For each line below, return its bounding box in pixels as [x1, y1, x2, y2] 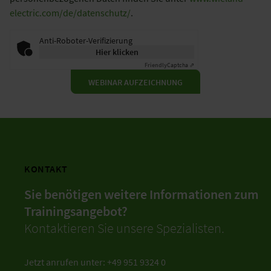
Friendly [145, 60, 167, 69]
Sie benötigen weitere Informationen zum [24, 185, 259, 203]
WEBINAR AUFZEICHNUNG [88, 76, 183, 88]
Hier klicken [95, 46, 139, 57]
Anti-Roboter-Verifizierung [39, 34, 132, 46]
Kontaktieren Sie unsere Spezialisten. [24, 219, 224, 237]
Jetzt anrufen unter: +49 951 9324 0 [24, 255, 166, 268]
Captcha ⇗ [167, 60, 194, 69]
